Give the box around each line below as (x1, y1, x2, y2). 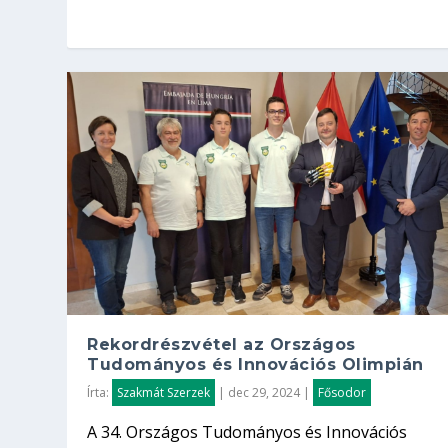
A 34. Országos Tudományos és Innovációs (87, 420, 408, 443)
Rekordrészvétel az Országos (87, 334, 356, 354)
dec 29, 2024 (228, 383, 301, 401)
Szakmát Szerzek (117, 383, 211, 401)
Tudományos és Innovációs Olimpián (87, 354, 424, 374)
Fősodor (318, 383, 367, 401)
